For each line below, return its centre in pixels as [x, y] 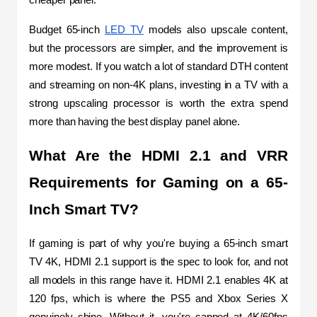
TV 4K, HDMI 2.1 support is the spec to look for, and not [158, 261]
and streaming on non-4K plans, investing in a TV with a [158, 85]
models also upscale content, [216, 29]
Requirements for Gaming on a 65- [158, 182]
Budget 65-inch [67, 29]
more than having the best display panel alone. [135, 121]
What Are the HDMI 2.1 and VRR [158, 155]
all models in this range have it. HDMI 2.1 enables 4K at [158, 280]
